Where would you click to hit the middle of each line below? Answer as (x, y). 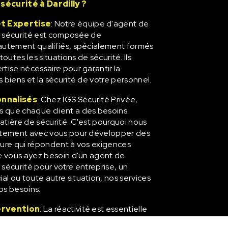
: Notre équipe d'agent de (100, 23)
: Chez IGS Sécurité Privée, (88, 99)
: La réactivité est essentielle (94, 209)
